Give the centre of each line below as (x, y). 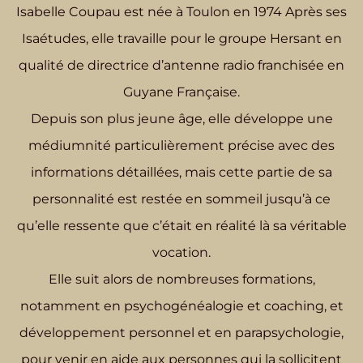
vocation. (181, 253)
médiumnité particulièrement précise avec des (181, 146)
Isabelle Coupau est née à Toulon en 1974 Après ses (181, 12)
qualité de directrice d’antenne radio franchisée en (181, 66)
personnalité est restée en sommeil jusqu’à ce (181, 199)
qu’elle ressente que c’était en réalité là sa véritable (181, 226)
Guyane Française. (181, 92)
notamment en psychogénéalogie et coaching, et (181, 306)
